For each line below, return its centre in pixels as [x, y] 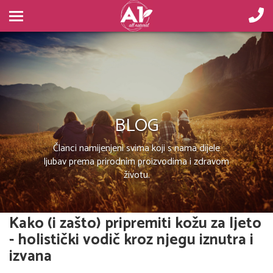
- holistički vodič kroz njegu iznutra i [131, 240]
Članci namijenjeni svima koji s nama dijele [136, 148]
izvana [30, 256]
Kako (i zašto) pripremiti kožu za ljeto [135, 223]
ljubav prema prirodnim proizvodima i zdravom [136, 161]
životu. [136, 175]
